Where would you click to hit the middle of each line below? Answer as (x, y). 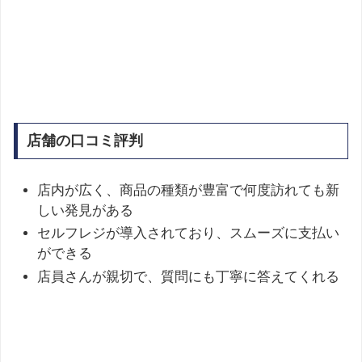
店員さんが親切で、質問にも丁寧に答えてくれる (189, 276)
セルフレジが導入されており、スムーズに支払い (189, 234)
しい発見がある (86, 211)
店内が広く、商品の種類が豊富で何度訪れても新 (189, 191)
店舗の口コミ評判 (84, 141)
